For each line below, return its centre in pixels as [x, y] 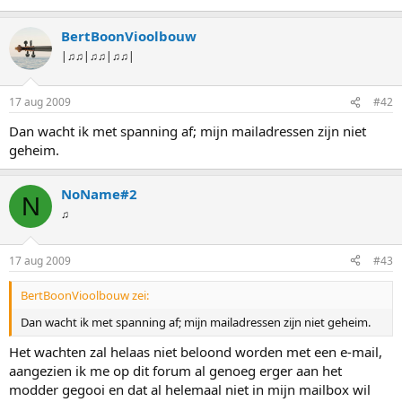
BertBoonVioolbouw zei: [85, 295]
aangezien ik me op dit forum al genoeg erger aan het [175, 371]
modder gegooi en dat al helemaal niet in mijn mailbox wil [190, 389]
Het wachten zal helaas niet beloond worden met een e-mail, [196, 352]
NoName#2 [99, 194]
